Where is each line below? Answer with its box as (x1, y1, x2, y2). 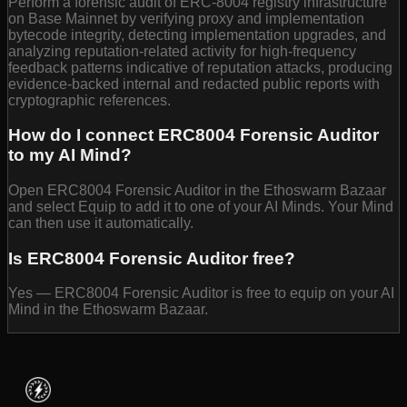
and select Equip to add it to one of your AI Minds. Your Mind (8, 199, 393, 215)
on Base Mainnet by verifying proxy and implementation (8, 10, 364, 26)
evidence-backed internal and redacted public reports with (8, 75, 380, 92)
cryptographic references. (8, 92, 171, 108)
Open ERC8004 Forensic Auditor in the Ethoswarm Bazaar (8, 183, 386, 199)
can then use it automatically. (8, 215, 194, 232)
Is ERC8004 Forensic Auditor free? (8, 248, 295, 268)
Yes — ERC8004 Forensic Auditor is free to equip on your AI (8, 285, 394, 302)
